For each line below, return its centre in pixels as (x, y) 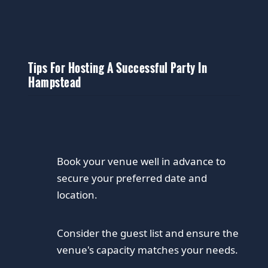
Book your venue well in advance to (141, 162)
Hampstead (55, 83)
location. (77, 195)
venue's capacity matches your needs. (148, 250)
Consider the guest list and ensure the (148, 233)
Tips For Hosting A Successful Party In (118, 68)
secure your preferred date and (132, 178)
